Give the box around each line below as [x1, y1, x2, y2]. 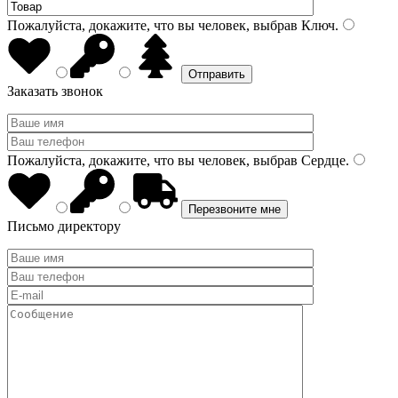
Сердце [298, 153, 346, 168]
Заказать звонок [7, 84, 103, 99]
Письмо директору [7, 219, 121, 234]
